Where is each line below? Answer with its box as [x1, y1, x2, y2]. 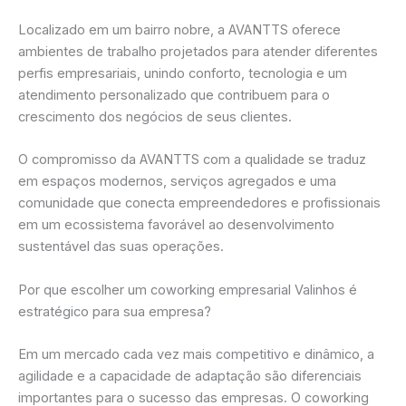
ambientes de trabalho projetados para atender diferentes [18, 43, 378, 61]
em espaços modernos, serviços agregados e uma [18, 173, 336, 190]
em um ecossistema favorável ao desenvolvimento [18, 217, 334, 234]
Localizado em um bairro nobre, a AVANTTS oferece [18, 22, 341, 39]
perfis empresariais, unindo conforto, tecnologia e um [18, 65, 347, 82]
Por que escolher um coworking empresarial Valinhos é [18, 281, 357, 298]
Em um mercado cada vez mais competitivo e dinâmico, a [18, 346, 374, 363]
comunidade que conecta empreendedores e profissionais [18, 195, 381, 212]
